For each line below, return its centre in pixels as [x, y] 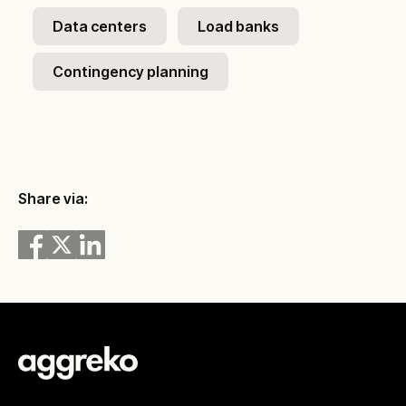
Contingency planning [130, 71]
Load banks [238, 26]
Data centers [100, 26]
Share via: [53, 198]
